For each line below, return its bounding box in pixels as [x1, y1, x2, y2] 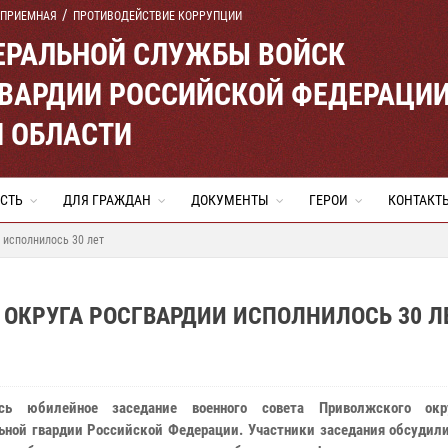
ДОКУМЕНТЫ [191, 192, 269, 208]
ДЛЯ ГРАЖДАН [63, 192, 151, 208]
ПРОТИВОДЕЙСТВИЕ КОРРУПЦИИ [73, 9, 242, 23]
